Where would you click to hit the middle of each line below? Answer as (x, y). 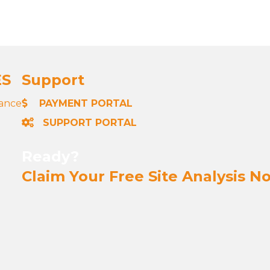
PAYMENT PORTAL (84, 103)
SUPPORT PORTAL (90, 123)
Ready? (50, 156)
